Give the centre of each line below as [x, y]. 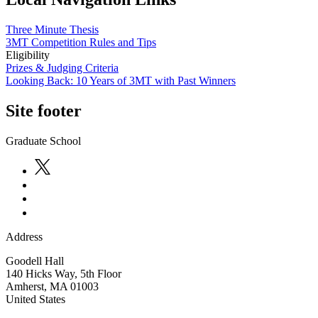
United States [35, 300]
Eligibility [28, 55]
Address [24, 237]
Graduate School [43, 141]
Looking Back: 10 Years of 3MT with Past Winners [121, 81]
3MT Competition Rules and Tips [81, 43]
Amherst [25, 287]
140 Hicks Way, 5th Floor [64, 274]
